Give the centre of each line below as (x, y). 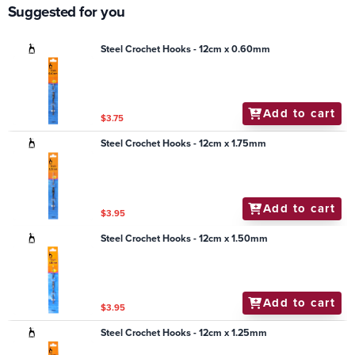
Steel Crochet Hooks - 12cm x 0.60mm (186, 49)
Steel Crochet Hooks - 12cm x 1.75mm (184, 144)
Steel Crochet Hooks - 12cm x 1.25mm (184, 333)
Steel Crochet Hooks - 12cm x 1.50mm (185, 238)
